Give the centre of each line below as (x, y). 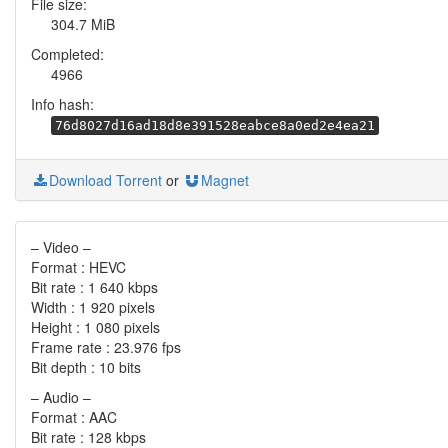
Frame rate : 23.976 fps (106, 347)
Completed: (67, 54)
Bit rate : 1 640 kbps (94, 287)
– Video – (61, 247)
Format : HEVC (78, 267)
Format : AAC (74, 417)
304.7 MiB (83, 24)
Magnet (225, 180)
